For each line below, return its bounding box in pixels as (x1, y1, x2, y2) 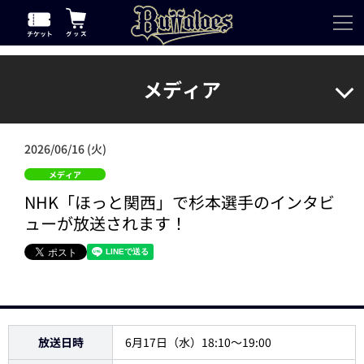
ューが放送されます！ (24, 211, 187, 235)
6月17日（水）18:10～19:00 (125, 334, 271, 350)
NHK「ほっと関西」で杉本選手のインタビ (24, 190, 335, 214)
